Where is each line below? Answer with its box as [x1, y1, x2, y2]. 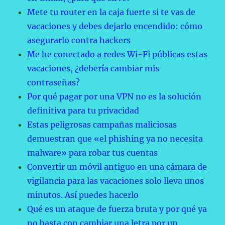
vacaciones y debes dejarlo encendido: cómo [27, 21, 203, 32]
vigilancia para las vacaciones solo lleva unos [27, 176, 204, 186]
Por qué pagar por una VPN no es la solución [27, 91, 202, 102]
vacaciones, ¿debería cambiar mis [27, 63, 160, 74]
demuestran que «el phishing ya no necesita [27, 134, 203, 144]
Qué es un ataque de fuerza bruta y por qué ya [27, 204, 207, 214]
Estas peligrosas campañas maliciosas [27, 120, 177, 130]
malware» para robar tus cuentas [27, 148, 158, 158]
